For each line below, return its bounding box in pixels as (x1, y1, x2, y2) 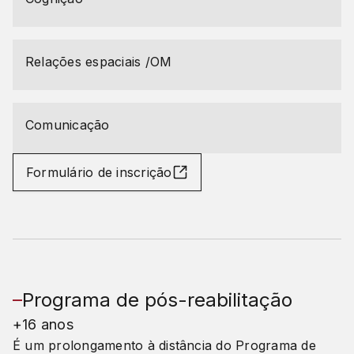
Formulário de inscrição (26, 164, 172, 180)
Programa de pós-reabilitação (22, 288, 292, 311)
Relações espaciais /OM (25, 53, 172, 70)
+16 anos (13, 315, 73, 333)
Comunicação (25, 116, 110, 133)
